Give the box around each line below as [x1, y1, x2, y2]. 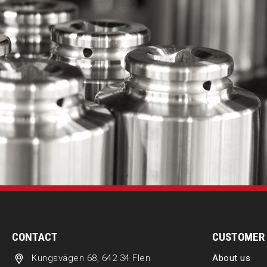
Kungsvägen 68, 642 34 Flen [26, 252, 150, 263]
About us [212, 252, 250, 263]
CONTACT [12, 229, 58, 244]
